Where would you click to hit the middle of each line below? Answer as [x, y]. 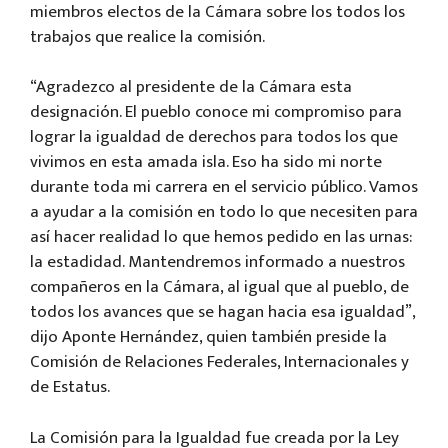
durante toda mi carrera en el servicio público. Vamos [224, 187]
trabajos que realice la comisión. [147, 36]
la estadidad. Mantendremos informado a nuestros [217, 262]
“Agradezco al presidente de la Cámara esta [191, 87]
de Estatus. [70, 387]
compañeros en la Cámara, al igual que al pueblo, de [219, 287]
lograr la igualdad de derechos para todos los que [214, 137]
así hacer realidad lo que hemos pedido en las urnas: [221, 237]
